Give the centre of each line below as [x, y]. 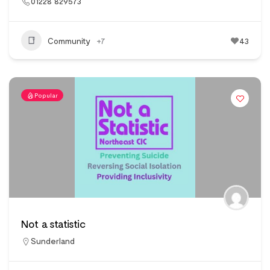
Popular [46, 96]
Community [69, 40]
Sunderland [53, 241]
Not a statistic [53, 224]
